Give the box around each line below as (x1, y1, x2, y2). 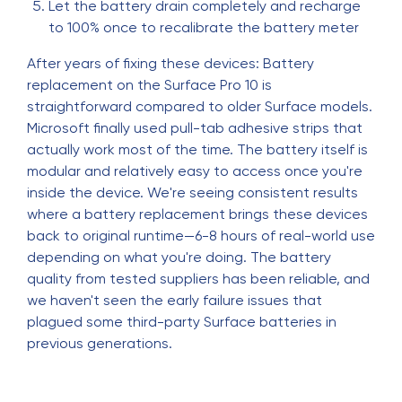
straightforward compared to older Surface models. (27, 98, 372, 115)
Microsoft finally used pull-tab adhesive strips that (27, 119, 363, 136)
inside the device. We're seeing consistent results (27, 184, 358, 201)
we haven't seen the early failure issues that (27, 292, 322, 309)
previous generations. (27, 335, 172, 352)
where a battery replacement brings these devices (27, 205, 368, 223)
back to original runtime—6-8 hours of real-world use (27, 227, 375, 244)
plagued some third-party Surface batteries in (27, 313, 336, 330)
